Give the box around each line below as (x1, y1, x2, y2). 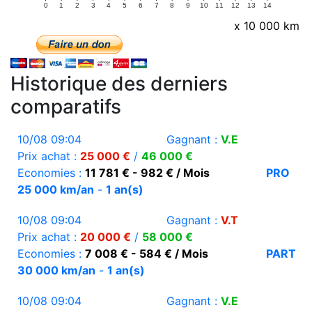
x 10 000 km (234, 19, 299, 33)
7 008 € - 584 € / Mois (85, 247, 208, 261)
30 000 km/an (17, 263, 95, 278)
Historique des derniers (10, 72, 228, 96)
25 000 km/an (17, 182, 94, 197)
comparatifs (10, 95, 121, 119)
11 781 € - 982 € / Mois (85, 166, 210, 180)
